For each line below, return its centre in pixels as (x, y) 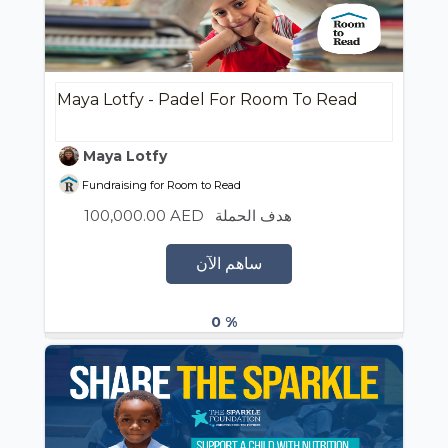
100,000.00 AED (144, 216)
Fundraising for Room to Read (160, 185)
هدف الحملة (253, 216)
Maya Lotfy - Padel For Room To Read (207, 100)
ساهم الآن (228, 264)
